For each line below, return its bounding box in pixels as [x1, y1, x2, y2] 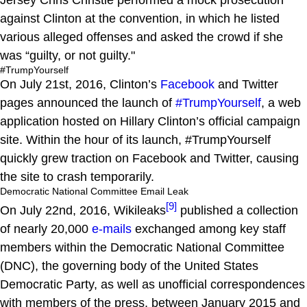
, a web [261, 95, 301, 110]
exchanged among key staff [132, 221, 286, 236]
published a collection [177, 203, 298, 217]
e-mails [92, 221, 132, 236]
